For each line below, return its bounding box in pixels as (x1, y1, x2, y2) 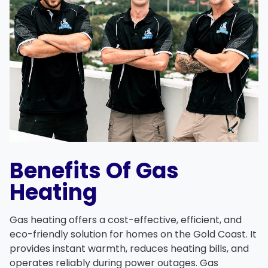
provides (10, 242, 53, 256)
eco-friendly (10, 227, 68, 242)
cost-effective (108, 213, 176, 227)
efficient (181, 213, 220, 227)
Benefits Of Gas (10, 156, 179, 187)
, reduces (126, 242, 170, 256)
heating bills (170, 242, 227, 256)
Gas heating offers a (10, 213, 108, 227)
